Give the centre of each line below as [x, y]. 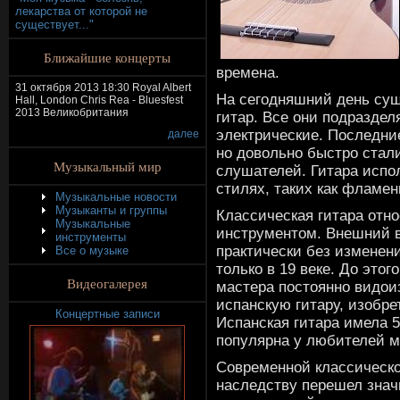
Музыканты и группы [111, 210]
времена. [248, 72]
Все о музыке [92, 250]
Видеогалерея [107, 283]
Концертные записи [107, 314]
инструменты [91, 237]
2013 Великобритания [72, 112]
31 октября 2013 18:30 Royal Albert [103, 87]
